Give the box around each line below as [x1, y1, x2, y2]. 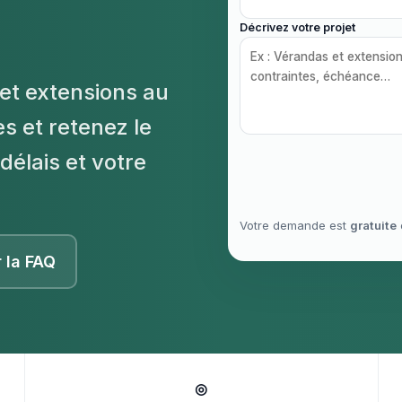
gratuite [350, 218, 397, 233]
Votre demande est [240, 218, 350, 233]
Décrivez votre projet [240, 21, 355, 35]
